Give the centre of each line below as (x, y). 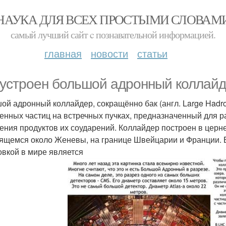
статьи (152, 53)
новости (109, 53)
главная (63, 53)
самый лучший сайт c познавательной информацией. (113, 35)
